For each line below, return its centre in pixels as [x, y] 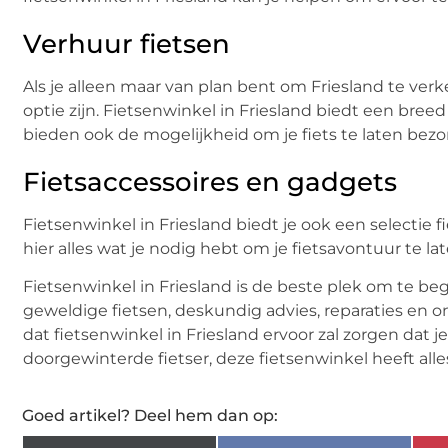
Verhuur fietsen [126, 43]
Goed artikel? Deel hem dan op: [150, 415]
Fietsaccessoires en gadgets [210, 181]
